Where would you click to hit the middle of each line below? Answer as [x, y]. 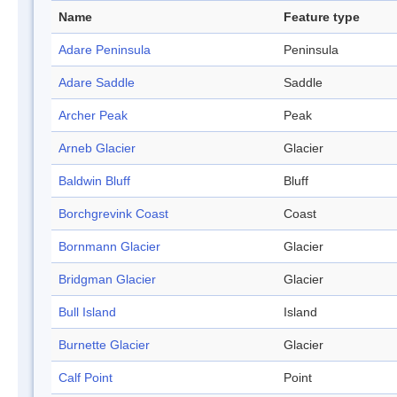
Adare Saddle [97, 83]
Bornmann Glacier [109, 247]
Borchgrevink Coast [113, 214]
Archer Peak [93, 116]
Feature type [322, 17]
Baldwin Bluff [94, 181]
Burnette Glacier [104, 345]
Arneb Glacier [97, 148]
